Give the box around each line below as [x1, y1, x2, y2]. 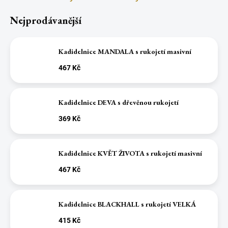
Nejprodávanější [10, 14, 81, 27]
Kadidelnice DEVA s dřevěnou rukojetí [59, 98, 179, 107]
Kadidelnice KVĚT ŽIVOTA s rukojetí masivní [59, 149, 202, 158]
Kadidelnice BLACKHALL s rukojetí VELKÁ [59, 199, 196, 209]
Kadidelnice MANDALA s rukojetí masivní [59, 47, 191, 56]
